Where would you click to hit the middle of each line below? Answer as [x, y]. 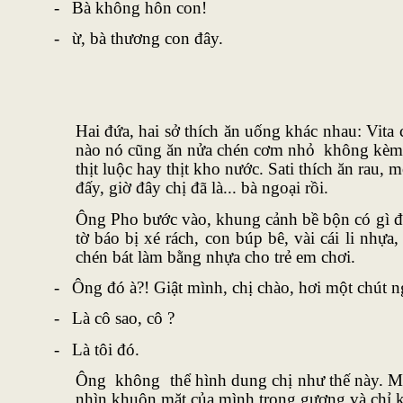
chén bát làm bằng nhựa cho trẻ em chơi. [215, 256]
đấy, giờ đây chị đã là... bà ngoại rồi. [201, 188]
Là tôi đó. [105, 349]
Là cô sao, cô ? [123, 318]
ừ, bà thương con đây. [147, 39]
